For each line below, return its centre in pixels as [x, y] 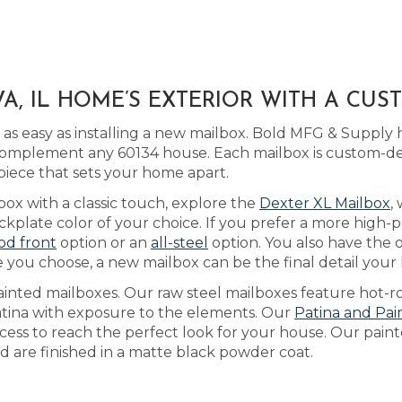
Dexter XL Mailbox [325, 203]
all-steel [179, 243]
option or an [104, 243]
